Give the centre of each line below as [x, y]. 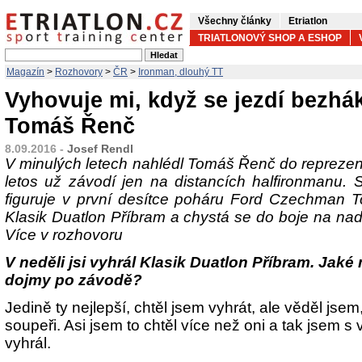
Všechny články [235, 21]
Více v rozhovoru [64, 235]
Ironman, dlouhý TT [181, 72]
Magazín [25, 72]
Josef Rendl [100, 149]
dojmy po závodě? [74, 280]
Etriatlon [308, 21]
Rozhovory [79, 72]
